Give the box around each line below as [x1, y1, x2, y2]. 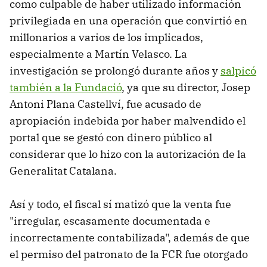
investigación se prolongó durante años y [10, 64, 221, 78]
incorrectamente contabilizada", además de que [10, 231, 250, 245]
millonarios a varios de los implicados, [10, 30, 203, 45]
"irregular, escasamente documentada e [10, 214, 210, 228]
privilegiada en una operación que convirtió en [10, 14, 247, 28]
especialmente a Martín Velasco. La [10, 47, 187, 61]
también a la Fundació [10, 80, 122, 95]
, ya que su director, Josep [122, 80, 250, 95]
